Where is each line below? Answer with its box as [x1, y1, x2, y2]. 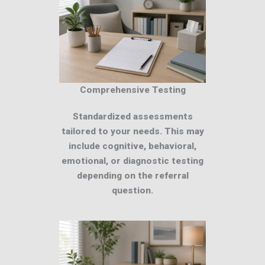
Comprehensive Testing [79, 84, 186, 95]
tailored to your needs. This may [61, 125, 204, 137]
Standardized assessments [72, 111, 193, 122]
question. [112, 185, 153, 196]
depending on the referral [76, 170, 189, 181]
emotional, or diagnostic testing [62, 155, 203, 166]
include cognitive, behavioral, [69, 140, 196, 151]
